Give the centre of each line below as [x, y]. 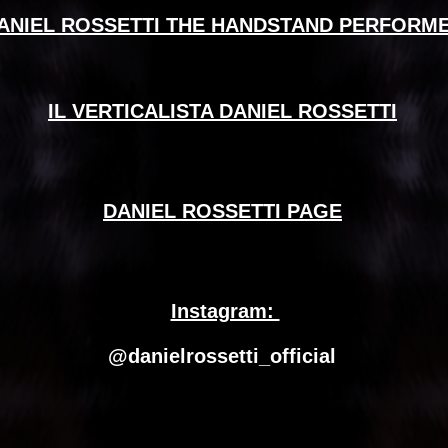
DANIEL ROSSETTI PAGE [222, 211]
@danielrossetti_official [225, 356]
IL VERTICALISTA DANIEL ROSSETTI [222, 111]
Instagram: [225, 311]
